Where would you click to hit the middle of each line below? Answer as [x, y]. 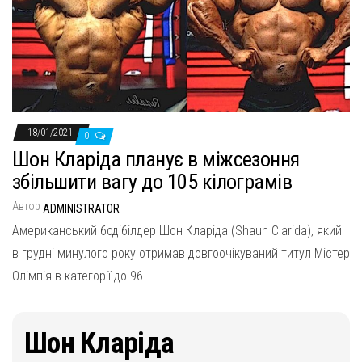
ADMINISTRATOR [81, 209]
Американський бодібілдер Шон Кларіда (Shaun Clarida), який [177, 231]
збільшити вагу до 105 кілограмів [152, 182]
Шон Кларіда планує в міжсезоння [156, 160]
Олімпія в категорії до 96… [81, 276]
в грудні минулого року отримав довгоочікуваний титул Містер [181, 254]
